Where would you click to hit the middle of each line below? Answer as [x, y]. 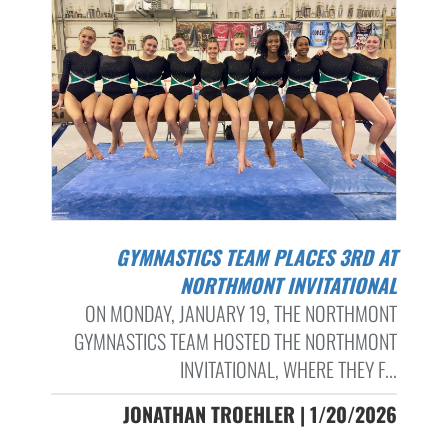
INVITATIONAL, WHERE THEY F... [288, 369]
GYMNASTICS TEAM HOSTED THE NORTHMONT [235, 341]
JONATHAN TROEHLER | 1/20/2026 [259, 414]
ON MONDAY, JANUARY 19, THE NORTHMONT [240, 313]
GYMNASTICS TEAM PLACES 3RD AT [121, 257]
